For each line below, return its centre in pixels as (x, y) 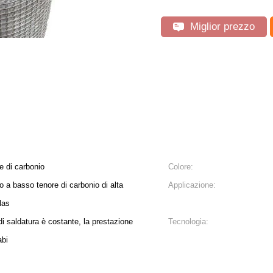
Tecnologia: (188, 222)
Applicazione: (192, 185)
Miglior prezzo (221, 27)
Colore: (181, 167)
